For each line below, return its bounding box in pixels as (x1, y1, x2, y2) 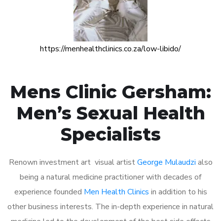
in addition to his (148, 186, 207, 197)
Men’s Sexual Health (16, 102, 205, 124)
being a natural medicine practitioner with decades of (20, 171, 201, 183)
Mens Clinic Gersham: (10, 80, 211, 103)
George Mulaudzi (137, 156, 196, 168)
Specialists (60, 123, 161, 145)
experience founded (14, 186, 84, 197)
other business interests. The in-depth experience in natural (7, 201, 214, 212)
